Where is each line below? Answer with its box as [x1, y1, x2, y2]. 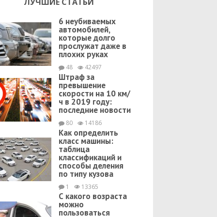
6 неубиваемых [59, 16, 116, 27]
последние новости [59, 104, 131, 115]
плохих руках [59, 49, 108, 60]
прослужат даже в [59, 41, 126, 51]
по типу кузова [59, 168, 113, 179]
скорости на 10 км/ [59, 88, 130, 99]
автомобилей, [59, 24, 110, 35]
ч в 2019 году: [59, 96, 112, 107]
